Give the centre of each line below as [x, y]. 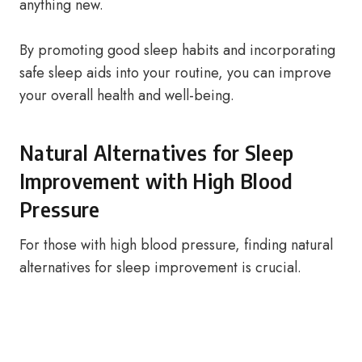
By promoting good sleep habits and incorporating [177, 50]
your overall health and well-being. [127, 95]
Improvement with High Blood [156, 181]
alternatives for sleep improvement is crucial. [160, 267]
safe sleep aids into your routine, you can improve [175, 73]
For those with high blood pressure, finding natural [176, 245]
